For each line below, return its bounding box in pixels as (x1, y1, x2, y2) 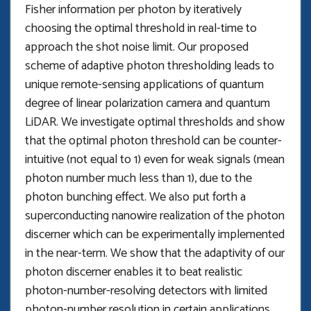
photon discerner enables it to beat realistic (25, 262, 242, 283)
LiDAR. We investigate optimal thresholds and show (25, 112, 285, 133)
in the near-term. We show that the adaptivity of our (25, 243, 285, 264)
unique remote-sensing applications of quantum (25, 74, 264, 95)
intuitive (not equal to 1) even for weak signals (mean (25, 149, 285, 170)
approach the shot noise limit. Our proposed (25, 37, 249, 58)
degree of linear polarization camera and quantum (25, 93, 270, 114)
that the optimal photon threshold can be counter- (25, 131, 282, 151)
